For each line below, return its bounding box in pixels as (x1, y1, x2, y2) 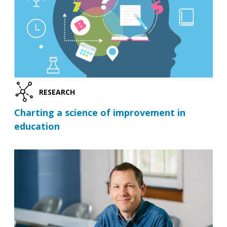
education (14, 120, 60, 133)
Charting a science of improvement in (14, 106, 185, 119)
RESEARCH (39, 87, 75, 97)
